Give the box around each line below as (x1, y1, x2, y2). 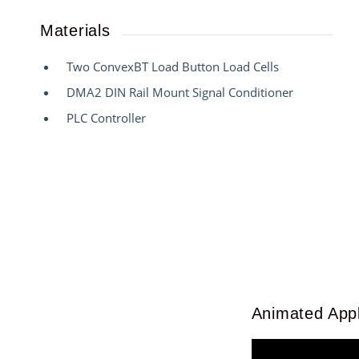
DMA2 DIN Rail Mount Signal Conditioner (67, 83, 294, 100)
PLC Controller (67, 110, 147, 127)
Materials (40, 21, 111, 39)
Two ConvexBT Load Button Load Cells (67, 58, 280, 75)
